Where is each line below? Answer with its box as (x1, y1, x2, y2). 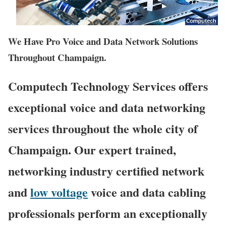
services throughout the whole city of (8, 119, 198, 137)
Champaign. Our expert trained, (8, 140, 176, 158)
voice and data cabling (88, 183, 206, 201)
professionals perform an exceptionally (8, 204, 207, 222)
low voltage (30, 183, 88, 201)
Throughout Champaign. (8, 50, 106, 64)
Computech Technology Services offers (8, 77, 208, 95)
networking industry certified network (8, 161, 204, 180)
